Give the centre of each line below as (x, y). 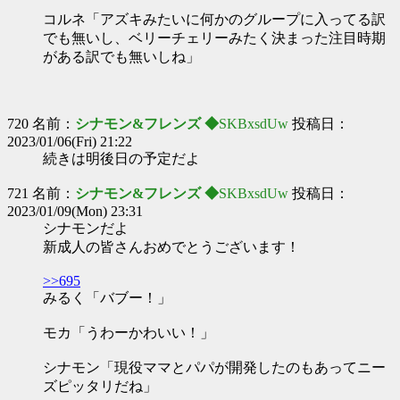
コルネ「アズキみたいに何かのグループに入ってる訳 (214, 19)
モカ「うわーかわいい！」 (129, 333)
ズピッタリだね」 (100, 386)
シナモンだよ (86, 228)
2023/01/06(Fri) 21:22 (70, 142)
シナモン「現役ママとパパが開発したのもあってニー (214, 367)
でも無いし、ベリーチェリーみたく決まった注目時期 (214, 38)
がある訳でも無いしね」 (121, 57)
